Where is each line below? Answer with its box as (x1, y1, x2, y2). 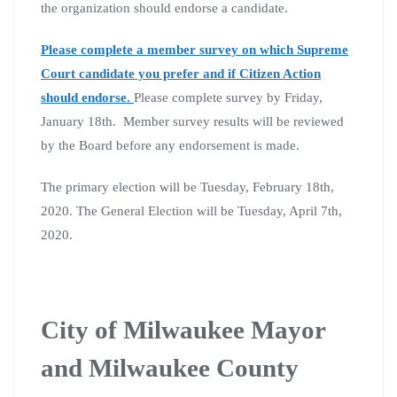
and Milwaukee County (41, 353, 299, 382)
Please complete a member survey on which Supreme (41, 42, 348, 57)
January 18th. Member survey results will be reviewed (41, 113, 344, 128)
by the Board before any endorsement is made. (41, 137, 300, 152)
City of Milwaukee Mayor (41, 315, 325, 344)
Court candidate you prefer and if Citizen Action (41, 66, 321, 81)
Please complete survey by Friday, (134, 90, 323, 105)
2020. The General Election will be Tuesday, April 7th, (41, 203, 342, 218)
